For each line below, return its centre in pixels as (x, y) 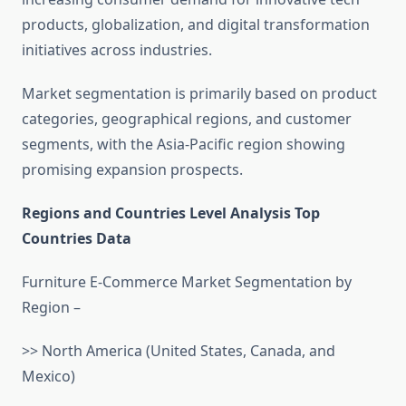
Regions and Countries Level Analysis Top (171, 213)
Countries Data (77, 239)
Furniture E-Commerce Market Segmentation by (187, 282)
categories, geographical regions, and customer (187, 119)
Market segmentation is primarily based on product (199, 94)
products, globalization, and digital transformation (196, 25)
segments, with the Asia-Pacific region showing (184, 145)
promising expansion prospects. (132, 170)
